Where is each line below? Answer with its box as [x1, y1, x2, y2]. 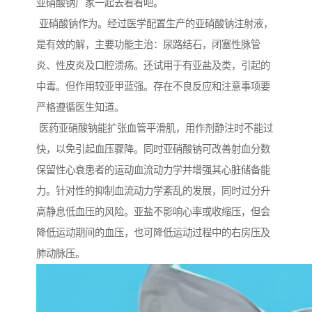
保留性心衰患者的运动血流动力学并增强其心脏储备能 [36, 164, 270, 176]
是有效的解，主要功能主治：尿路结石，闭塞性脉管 [36, 39, 260, 51]
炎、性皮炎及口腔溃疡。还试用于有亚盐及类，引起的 [36, 60, 270, 72]
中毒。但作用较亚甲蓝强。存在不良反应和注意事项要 [36, 81, 270, 93]
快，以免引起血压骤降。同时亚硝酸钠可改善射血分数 [36, 143, 270, 155]
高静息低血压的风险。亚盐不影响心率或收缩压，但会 [36, 206, 270, 218]
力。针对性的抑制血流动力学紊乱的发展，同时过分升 [36, 185, 270, 197]
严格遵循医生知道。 [36, 102, 124, 114]
